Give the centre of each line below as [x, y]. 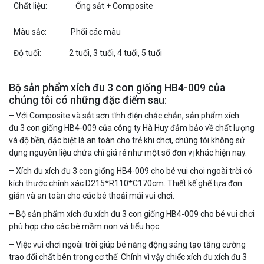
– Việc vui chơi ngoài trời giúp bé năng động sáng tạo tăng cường [127, 244]
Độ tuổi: [27, 53]
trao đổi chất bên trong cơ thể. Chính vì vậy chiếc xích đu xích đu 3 [128, 257]
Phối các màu [95, 32]
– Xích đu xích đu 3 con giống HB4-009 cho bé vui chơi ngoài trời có [131, 171]
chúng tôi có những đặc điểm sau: [88, 100]
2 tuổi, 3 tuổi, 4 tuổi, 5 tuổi [115, 53]
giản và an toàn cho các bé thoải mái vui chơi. [92, 195]
